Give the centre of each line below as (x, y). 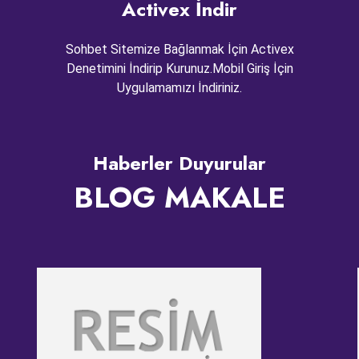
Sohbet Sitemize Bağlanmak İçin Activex (179, 49)
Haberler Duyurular (179, 163)
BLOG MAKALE (179, 197)
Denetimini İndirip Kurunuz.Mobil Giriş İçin (179, 68)
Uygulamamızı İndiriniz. (179, 87)
